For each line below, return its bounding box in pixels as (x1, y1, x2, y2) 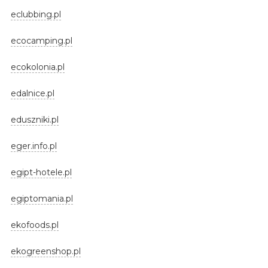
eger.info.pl (10, 140, 57, 151)
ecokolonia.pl (10, 61, 65, 72)
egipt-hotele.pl (10, 166, 72, 178)
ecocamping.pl (10, 35, 72, 46)
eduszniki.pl (10, 114, 59, 125)
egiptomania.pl (10, 193, 73, 204)
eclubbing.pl (10, 8, 61, 20)
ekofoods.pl (10, 219, 59, 230)
